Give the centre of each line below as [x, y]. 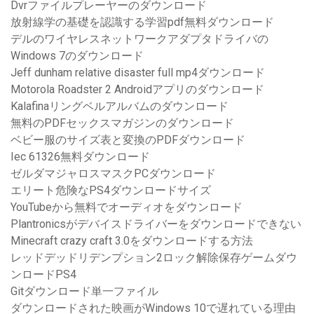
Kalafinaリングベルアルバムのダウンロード [120, 107]
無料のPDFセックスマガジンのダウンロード [122, 123]
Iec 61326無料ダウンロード [80, 157]
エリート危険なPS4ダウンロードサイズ [111, 191]
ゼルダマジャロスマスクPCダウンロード [113, 174]
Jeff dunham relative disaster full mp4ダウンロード [138, 73]
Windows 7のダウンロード [77, 56]
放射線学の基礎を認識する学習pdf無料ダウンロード [142, 22]
